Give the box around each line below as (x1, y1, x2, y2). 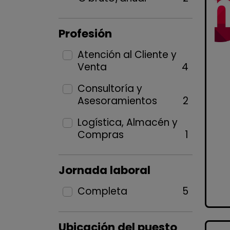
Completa (77, 184, 127, 198)
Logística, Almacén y (77, 116, 178, 129)
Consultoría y (77, 82, 142, 95)
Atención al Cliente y (77, 48, 177, 62)
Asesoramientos (77, 94, 157, 108)
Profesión (59, 26, 112, 42)
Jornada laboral (59, 162, 150, 178)
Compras (77, 128, 124, 142)
